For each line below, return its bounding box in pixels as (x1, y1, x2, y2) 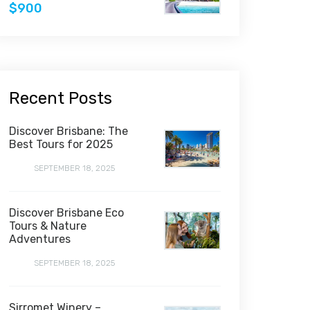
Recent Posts (9, 89, 112, 108)
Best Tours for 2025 (9, 138, 113, 151)
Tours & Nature (9, 219, 86, 232)
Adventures (9, 232, 71, 246)
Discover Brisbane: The (9, 125, 128, 138)
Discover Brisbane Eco (9, 206, 124, 219)
